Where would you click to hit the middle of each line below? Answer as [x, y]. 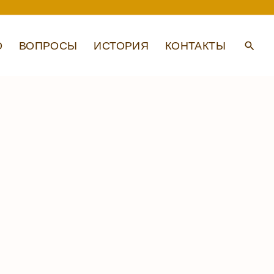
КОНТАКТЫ [195, 45]
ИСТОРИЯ [121, 45]
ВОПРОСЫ [48, 45]
